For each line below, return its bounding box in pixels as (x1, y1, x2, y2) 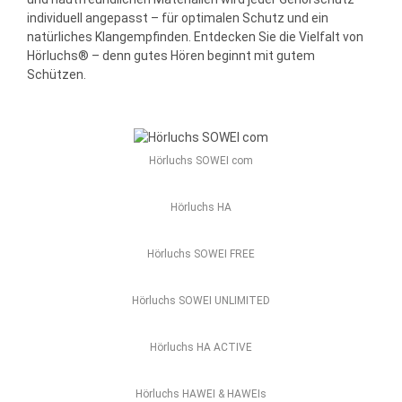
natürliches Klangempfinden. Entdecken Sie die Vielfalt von (27, 29, 363, 44)
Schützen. (27, 66, 86, 82)
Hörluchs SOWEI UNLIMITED (132, 293, 270, 307)
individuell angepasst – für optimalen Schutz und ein (27, 10, 328, 25)
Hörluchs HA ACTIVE (150, 340, 252, 354)
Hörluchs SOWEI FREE (147, 247, 255, 260)
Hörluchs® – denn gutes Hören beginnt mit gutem (27, 48, 315, 63)
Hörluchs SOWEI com (149, 153, 253, 167)
